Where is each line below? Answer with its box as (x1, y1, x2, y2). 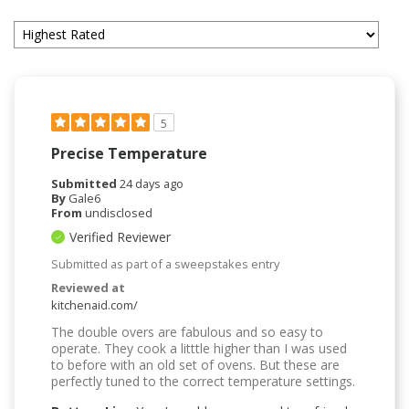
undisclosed (85, 204, 152, 221)
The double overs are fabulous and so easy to (51, 322, 323, 341)
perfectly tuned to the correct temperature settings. (51, 372, 355, 390)
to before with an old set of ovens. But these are (51, 355, 340, 373)
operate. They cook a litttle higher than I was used (51, 339, 347, 357)
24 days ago (120, 174, 184, 192)
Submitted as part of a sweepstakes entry (51, 255, 279, 272)
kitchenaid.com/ (51, 296, 138, 313)
